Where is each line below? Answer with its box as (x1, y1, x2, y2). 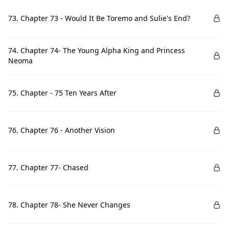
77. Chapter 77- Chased (8, 163, 88, 172)
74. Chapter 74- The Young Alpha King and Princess (8, 45, 185, 55)
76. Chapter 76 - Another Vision (8, 125, 115, 135)
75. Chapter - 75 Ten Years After (8, 88, 117, 98)
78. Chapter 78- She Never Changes (8, 200, 130, 210)
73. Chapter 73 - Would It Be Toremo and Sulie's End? (8, 13, 190, 23)
